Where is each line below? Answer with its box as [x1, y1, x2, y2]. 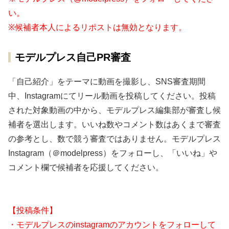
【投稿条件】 [8, 206, 57, 215]
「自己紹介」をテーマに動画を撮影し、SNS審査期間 [8, 77, 205, 86]
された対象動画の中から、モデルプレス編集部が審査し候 [8, 106, 221, 115]
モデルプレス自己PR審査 [15, 52, 131, 63]
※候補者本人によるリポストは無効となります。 [8, 23, 187, 32]
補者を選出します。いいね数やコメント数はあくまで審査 [8, 120, 221, 129]
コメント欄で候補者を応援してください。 [8, 163, 164, 172]
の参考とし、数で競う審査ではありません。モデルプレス [8, 134, 221, 144]
